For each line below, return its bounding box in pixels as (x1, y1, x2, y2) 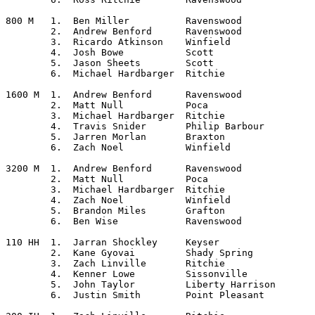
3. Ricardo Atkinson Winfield (6, 37, 51, 47)
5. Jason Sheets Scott (6, 58, 51, 68)
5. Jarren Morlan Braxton (6, 131, 51, 142)
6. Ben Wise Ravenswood (6, 216, 51, 226)
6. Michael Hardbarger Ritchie (6, 68, 51, 79)
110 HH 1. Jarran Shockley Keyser (6, 237, 39, 247)
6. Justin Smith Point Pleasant (6, 290, 51, 300)
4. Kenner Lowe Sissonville (6, 269, 51, 279)
